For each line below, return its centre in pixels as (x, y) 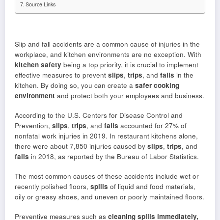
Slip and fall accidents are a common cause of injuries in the (107, 44)
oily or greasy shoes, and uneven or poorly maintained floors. (110, 196)
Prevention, (33, 125)
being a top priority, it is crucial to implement (130, 64)
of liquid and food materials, (152, 186)
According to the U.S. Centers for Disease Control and (99, 115)
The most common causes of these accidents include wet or (107, 176)
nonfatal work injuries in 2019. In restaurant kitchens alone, (106, 136)
